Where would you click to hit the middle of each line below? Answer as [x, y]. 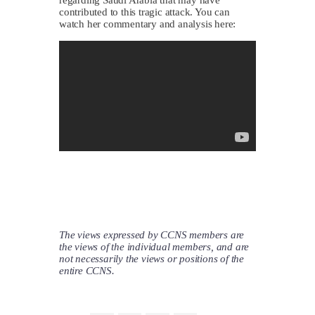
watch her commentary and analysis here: [148, 24]
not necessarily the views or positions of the [152, 258]
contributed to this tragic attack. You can [144, 12]
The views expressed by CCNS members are [152, 234]
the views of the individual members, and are [154, 246]
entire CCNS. [87, 270]
